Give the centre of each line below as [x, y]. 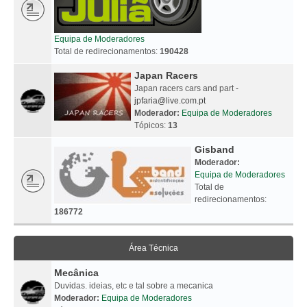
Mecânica [76, 272]
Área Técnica [153, 248]
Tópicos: [151, 125]
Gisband [214, 149]
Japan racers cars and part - [186, 88]
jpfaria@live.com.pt [170, 100]
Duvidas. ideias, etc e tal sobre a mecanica [134, 285]
